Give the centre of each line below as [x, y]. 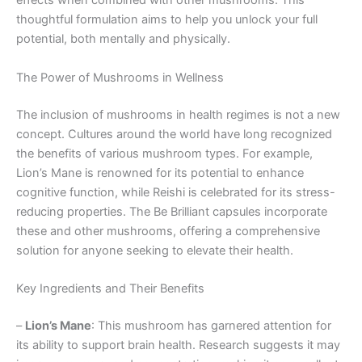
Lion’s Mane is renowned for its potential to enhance [160, 173]
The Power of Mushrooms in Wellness [120, 77]
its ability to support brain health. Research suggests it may [178, 345]
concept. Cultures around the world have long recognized [174, 134]
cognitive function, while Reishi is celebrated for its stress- [176, 192]
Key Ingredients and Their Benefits [110, 288]
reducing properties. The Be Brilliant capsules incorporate [172, 211]
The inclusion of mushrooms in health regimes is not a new [178, 114]
